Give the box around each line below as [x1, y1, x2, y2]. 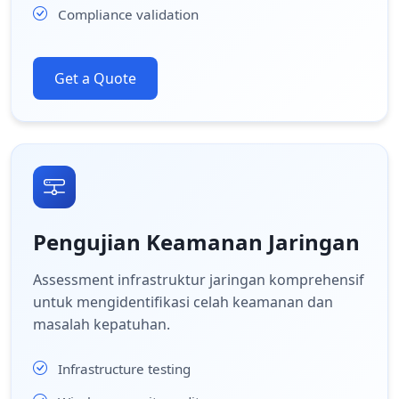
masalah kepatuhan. [33, 314, 170, 334]
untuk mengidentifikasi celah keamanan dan [33, 292, 333, 312]
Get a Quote [54, 69, 136, 88]
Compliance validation [58, 4, 199, 23]
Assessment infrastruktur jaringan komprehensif [33, 270, 364, 289]
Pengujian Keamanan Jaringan [33, 227, 360, 256]
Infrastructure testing [58, 359, 191, 378]
